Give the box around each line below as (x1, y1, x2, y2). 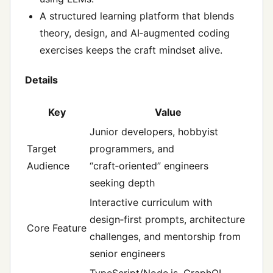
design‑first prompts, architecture (90, 213, 245, 225)
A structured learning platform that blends (40, 10, 234, 23)
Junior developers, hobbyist (90, 125, 218, 138)
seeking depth (90, 176, 155, 189)
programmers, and (90, 142, 174, 155)
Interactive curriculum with (90, 196, 212, 208)
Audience (27, 159, 69, 172)
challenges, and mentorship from (90, 230, 241, 243)
